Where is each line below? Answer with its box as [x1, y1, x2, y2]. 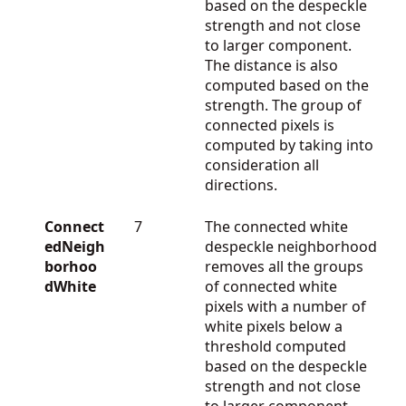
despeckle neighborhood [205, 236, 377, 256]
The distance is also [205, 54, 338, 75]
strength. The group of [205, 94, 362, 115]
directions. [205, 174, 277, 195]
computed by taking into [205, 134, 373, 155]
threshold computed [205, 335, 346, 356]
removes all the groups [205, 256, 363, 276]
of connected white [205, 275, 337, 296]
